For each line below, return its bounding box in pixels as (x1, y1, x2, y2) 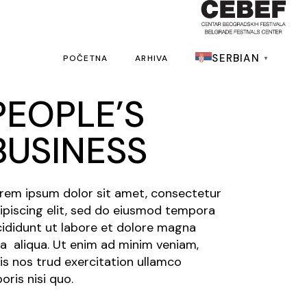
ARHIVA (135, 53, 169, 64)
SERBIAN (212, 51, 260, 65)
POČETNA (62, 53, 108, 64)
